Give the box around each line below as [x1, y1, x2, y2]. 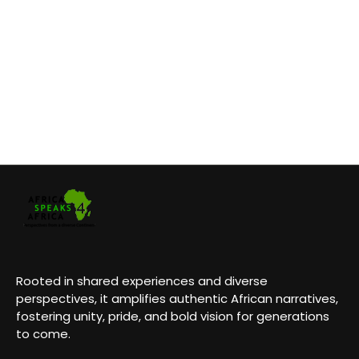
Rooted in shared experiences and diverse [16, 272, 268, 289]
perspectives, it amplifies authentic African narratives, [16, 289, 338, 307]
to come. [16, 325, 71, 342]
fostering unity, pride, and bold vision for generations [16, 307, 329, 325]
